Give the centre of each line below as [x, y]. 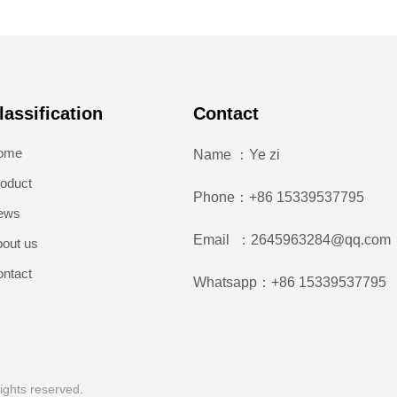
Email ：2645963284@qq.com [292, 240]
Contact [226, 114]
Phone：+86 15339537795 [279, 198]
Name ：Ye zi [237, 155]
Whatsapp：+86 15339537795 [290, 283]
